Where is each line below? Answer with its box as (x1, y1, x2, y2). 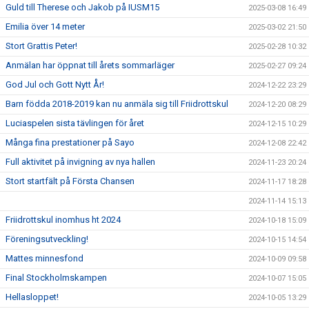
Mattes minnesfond (6, 253, 83, 263)
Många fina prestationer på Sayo (6, 137, 134, 148)
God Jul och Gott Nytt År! (6, 79, 106, 90)
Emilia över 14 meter (6, 21, 85, 32)
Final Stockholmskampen (6, 272, 107, 283)
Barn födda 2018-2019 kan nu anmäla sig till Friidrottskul (6, 99, 228, 109)
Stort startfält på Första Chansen (6, 176, 134, 186)
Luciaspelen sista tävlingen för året (6, 118, 146, 128)
